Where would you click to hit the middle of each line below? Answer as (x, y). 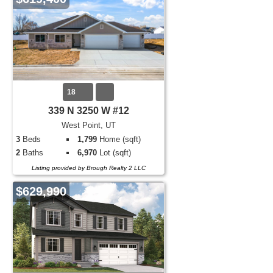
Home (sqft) (119, 139)
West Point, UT (88, 125)
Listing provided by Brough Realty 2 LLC (88, 168)
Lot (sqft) (114, 153)
